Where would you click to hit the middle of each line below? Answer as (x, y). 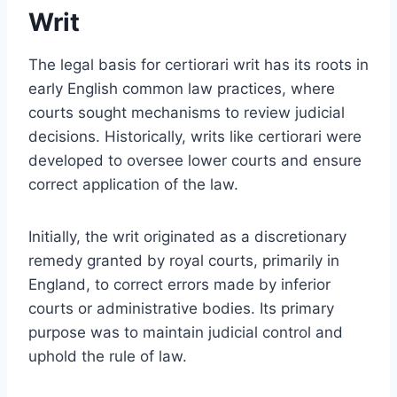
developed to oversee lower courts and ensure (195, 160)
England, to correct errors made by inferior (179, 284)
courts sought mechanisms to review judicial (187, 112)
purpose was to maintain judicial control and (186, 332)
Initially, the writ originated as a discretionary (187, 236)
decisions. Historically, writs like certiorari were (195, 136)
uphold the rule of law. (108, 356)
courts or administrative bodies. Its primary (181, 308)
